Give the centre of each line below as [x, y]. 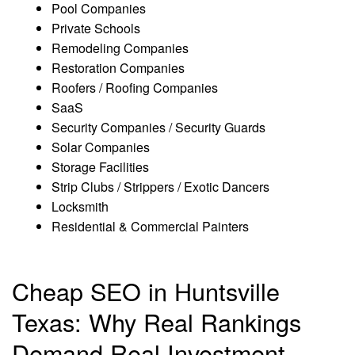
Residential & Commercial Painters [150, 227]
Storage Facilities [100, 167]
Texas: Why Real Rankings [157, 322]
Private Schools [96, 29]
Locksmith [80, 207]
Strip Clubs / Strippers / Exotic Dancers [160, 187]
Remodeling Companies [120, 48]
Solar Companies [101, 147]
